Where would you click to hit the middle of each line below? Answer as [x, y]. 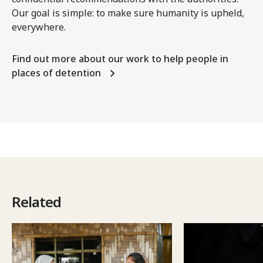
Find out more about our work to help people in [120, 59]
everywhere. [39, 27]
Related [36, 202]
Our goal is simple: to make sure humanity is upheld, [128, 13]
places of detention [56, 73]
